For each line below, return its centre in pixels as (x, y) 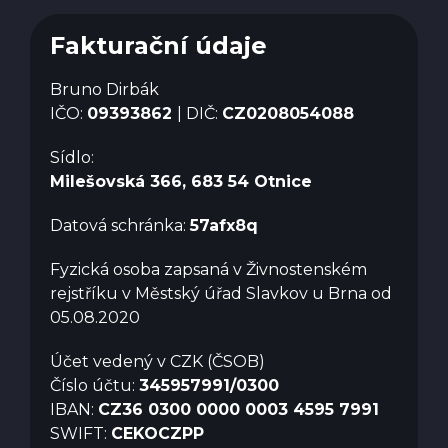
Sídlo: (72, 157)
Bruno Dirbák (104, 89)
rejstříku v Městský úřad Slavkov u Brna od (221, 293)
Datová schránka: (120, 225)
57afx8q (224, 225)
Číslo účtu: (94, 385)
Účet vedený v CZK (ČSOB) (157, 361)
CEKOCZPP (157, 433)
